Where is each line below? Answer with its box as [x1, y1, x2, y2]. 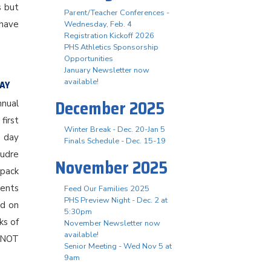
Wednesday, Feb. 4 [64, 19, 132, 30]
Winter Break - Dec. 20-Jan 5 [64, 124, 165, 135]
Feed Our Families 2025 [64, 183, 149, 194]
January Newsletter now [64, 65, 149, 76]
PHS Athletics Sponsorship [64, 42, 158, 53]
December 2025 [55, 95, 165, 122]
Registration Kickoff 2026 [64, 30, 154, 41]
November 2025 [55, 154, 168, 181]
